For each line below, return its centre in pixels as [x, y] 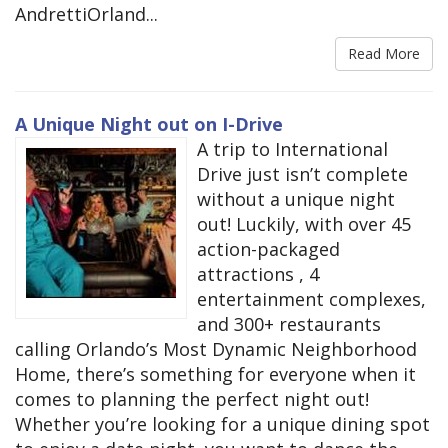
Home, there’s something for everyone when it [215, 373]
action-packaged [268, 248]
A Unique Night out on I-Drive [149, 123]
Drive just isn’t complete [302, 173]
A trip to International [292, 148]
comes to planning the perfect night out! [192, 398]
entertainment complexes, [311, 298]
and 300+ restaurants [289, 323]
